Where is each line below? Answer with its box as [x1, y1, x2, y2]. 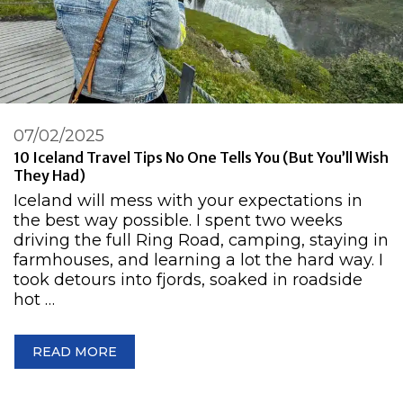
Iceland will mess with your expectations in [13, 191, 363, 211]
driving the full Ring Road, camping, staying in [13, 230, 389, 251]
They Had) [13, 166, 85, 185]
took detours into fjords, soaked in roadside [13, 270, 363, 291]
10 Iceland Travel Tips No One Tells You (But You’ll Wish [13, 148, 389, 167]
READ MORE [32, 344, 117, 361]
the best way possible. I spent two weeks [13, 210, 343, 231]
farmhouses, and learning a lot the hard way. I [13, 250, 383, 271]
